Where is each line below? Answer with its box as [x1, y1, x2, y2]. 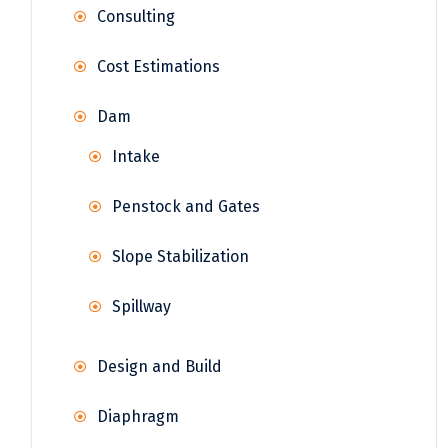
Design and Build [97, 356, 222, 376]
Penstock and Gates [112, 196, 260, 216]
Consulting [97, 6, 175, 26]
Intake [112, 146, 160, 166]
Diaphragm [97, 406, 179, 426]
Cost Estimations [97, 56, 220, 76]
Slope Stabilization [112, 246, 249, 266]
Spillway [112, 296, 171, 316]
